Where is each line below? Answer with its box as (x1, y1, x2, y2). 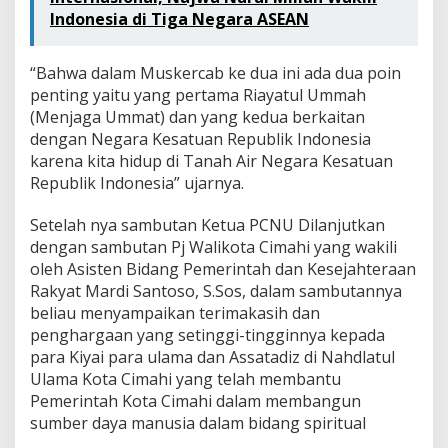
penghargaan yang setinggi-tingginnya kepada (30, 323, 385, 346)
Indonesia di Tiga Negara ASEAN (50, 7, 309, 30)
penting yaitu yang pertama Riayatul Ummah (30, 83, 366, 106)
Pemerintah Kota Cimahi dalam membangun (30, 389, 361, 412)
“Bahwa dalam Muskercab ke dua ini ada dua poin (30, 61, 401, 84)
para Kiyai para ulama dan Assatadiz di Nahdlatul (30, 345, 395, 368)
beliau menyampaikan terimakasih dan (30, 301, 320, 324)
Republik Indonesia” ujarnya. (30, 171, 244, 194)
